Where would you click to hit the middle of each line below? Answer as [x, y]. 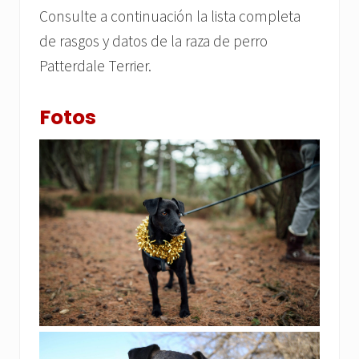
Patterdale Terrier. [95, 65]
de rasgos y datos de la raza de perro [153, 40]
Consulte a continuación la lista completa [170, 16]
